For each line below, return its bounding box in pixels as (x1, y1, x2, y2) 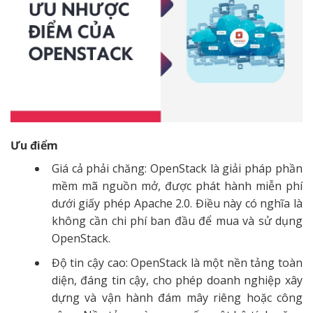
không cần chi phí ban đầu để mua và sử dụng (51, 213, 303, 229)
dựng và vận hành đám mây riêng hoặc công (51, 289, 303, 305)
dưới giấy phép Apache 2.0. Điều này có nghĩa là (51, 196, 303, 212)
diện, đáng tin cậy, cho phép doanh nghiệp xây (51, 272, 303, 288)
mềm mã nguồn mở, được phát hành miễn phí (51, 178, 303, 194)
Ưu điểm (10, 138, 58, 154)
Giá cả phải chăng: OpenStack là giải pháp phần (51, 161, 303, 177)
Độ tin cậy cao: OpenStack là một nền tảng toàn (51, 254, 303, 270)
